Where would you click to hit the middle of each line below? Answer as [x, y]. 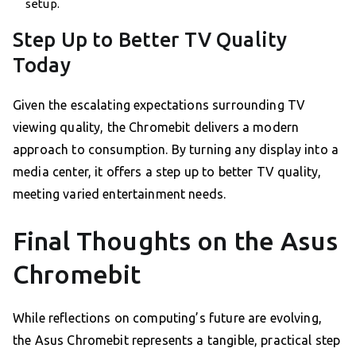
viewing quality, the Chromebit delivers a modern [156, 128]
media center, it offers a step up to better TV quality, [167, 172]
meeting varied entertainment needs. [120, 194]
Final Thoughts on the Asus [175, 241]
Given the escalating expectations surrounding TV [159, 105]
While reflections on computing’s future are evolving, [167, 318]
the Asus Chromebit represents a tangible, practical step [177, 341]
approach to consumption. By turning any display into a [176, 150]
